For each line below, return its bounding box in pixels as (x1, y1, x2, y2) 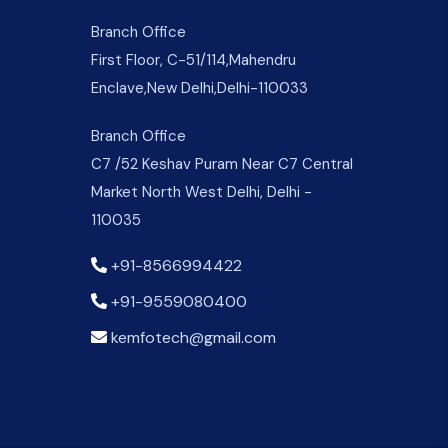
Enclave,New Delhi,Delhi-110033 (91, 77, 308, 98)
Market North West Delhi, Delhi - (91, 181, 312, 202)
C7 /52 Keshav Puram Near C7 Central (91, 153, 353, 174)
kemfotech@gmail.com (111, 326, 276, 348)
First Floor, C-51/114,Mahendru (91, 49, 296, 70)
